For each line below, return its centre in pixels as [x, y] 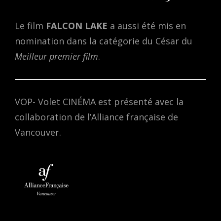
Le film [30, 26]
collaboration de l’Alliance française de [96, 117]
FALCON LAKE [77, 26]
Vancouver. [39, 132]
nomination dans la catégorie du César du [104, 41]
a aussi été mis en [147, 26]
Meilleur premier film [56, 56]
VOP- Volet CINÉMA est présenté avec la [99, 102]
